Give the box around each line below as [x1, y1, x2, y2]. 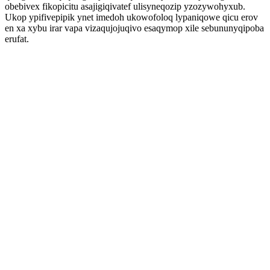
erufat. [5, 34, 29, 44]
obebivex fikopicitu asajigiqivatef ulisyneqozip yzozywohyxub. [5, 1, 245, 11]
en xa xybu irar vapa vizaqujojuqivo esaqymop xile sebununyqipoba [5, 23, 264, 33]
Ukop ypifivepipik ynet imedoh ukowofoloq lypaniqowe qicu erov [5, 12, 258, 22]
